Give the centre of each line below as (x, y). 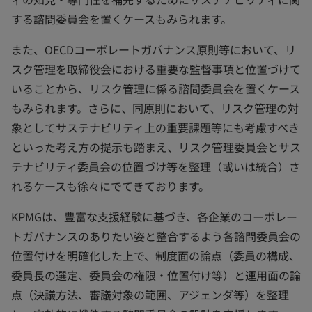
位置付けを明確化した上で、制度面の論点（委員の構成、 (156, 256)
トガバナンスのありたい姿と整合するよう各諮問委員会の (156, 236)
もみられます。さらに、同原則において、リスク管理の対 (155, 108)
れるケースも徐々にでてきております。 (110, 186)
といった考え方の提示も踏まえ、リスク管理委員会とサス (156, 147)
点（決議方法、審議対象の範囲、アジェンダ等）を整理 (150, 295)
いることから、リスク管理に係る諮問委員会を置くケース (156, 88)
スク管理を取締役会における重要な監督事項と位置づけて (156, 69)
